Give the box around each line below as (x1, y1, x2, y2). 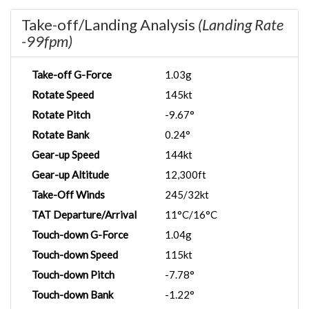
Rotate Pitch (32, 108, 90, 121)
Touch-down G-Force (32, 228, 128, 241)
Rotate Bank (32, 128, 89, 141)
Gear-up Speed (32, 148, 99, 161)
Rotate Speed (32, 88, 94, 101)
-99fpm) (21, 32, 72, 50)
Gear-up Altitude (32, 168, 109, 181)
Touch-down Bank (32, 288, 113, 301)
